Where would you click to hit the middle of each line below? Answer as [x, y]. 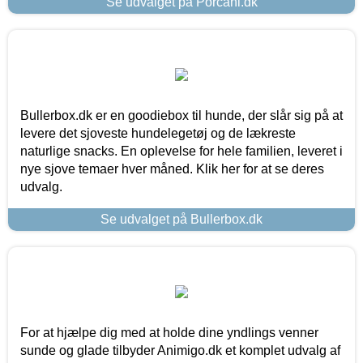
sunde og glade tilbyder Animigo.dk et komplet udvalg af [180, 350]
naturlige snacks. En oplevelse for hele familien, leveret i [181, 151]
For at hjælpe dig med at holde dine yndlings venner [169, 332]
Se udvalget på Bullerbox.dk [181, 219]
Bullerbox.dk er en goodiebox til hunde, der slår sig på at [181, 115]
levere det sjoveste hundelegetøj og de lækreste [158, 133]
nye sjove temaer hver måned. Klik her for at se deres [172, 169]
